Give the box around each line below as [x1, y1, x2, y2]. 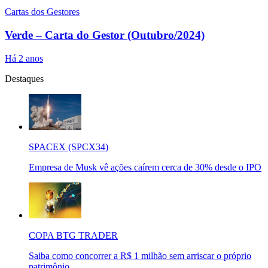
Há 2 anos [5, 53, 43, 63]
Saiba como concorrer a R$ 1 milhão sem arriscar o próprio [29, 250, 251, 261]
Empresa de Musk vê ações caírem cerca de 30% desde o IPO [29, 162, 261, 172]
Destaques [5, 73, 44, 84]
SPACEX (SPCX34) [29, 141, 108, 152]
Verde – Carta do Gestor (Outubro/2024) [5, 28, 205, 41]
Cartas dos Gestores [5, 7, 80, 17]
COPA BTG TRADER [29, 230, 118, 240]
